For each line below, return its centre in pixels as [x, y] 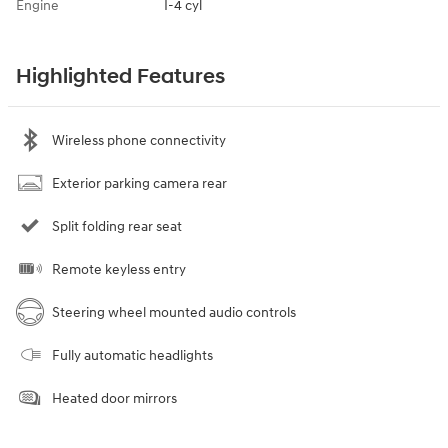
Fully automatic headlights [132, 355]
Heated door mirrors [114, 398]
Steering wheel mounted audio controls [174, 312]
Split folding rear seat [117, 226]
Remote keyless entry [119, 269]
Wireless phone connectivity [139, 140]
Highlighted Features [120, 76]
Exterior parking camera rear [139, 183]
